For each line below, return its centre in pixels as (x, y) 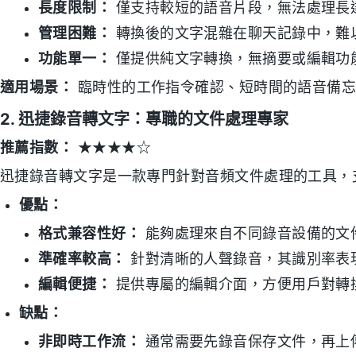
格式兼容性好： (90, 234)
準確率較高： (82, 259)
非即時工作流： (90, 342)
